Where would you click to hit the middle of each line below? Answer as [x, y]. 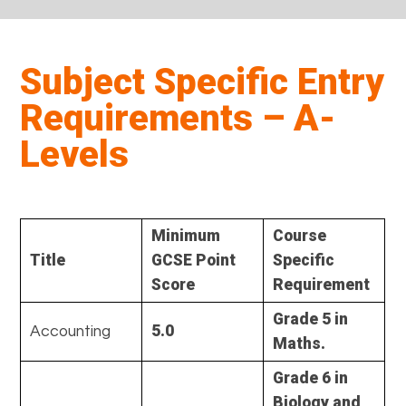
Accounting [71, 331]
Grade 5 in [311, 319]
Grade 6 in [311, 377]
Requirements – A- [178, 118]
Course [300, 235]
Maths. [300, 343]
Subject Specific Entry [203, 82]
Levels [75, 154]
